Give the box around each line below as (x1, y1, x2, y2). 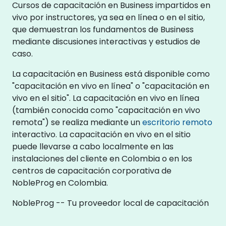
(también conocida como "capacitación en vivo (12, 104, 200, 116)
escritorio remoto (142, 116, 212, 128)
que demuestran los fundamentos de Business (12, 23, 194, 35)
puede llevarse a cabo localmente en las (12, 140, 174, 152)
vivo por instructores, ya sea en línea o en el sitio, (12, 11, 205, 23)
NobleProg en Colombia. (12, 177, 108, 189)
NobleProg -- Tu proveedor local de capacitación (12, 197, 209, 209)
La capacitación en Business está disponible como (12, 68, 210, 80)
